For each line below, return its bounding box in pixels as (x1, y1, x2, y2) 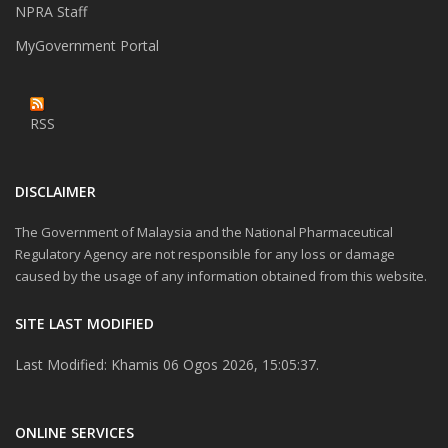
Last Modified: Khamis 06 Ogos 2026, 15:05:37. (15, 355, 319, 375)
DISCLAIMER (15, 182, 96, 202)
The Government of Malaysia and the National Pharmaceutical (15, 223, 393, 242)
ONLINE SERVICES (15, 423, 134, 443)
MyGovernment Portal (15, 36, 159, 56)
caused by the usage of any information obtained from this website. (15, 267, 427, 286)
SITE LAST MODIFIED (15, 314, 154, 334)
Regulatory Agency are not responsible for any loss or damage (15, 245, 395, 264)
